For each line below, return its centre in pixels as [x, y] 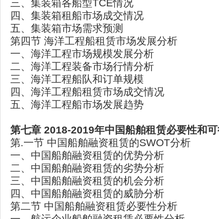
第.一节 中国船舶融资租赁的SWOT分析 [100, 142]
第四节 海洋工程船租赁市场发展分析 [94, 41]
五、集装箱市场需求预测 [67, 28]
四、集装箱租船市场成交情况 [77, 15]
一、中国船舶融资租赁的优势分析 [87, 155]
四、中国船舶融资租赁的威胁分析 [87, 193]
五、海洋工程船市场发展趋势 [77, 104]
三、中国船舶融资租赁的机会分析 [87, 181]
